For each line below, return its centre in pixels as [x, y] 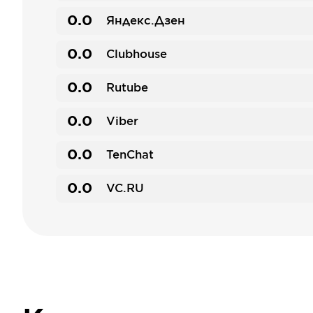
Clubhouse [137, 54]
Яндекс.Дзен [146, 21]
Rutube [127, 88]
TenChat [130, 155]
